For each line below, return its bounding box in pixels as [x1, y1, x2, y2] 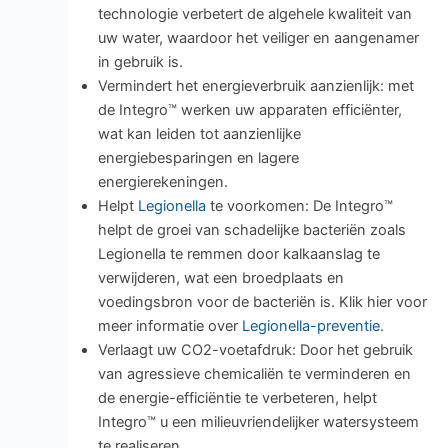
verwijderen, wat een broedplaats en [97, 269, 344, 288]
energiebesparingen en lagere [97, 149, 299, 168]
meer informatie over [97, 317, 242, 336]
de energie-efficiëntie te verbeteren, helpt [97, 389, 377, 408]
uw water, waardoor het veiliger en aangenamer [97, 29, 419, 48]
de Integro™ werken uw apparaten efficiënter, [97, 101, 402, 120]
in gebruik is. [97, 53, 183, 72]
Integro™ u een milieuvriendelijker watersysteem [97, 413, 419, 432]
